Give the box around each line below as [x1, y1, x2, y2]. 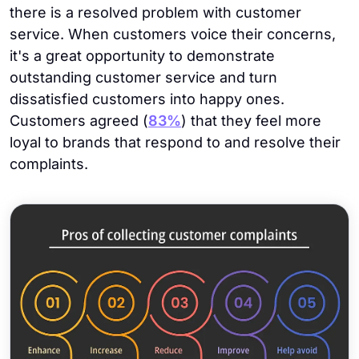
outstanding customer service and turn [10, 69, 277, 86]
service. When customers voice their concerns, [10, 26, 336, 42]
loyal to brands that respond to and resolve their [10, 134, 341, 151]
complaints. [10, 155, 88, 172]
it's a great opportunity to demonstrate [10, 47, 275, 64]
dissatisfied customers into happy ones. [10, 91, 284, 107]
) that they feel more [181, 112, 321, 129]
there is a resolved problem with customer [10, 4, 301, 21]
